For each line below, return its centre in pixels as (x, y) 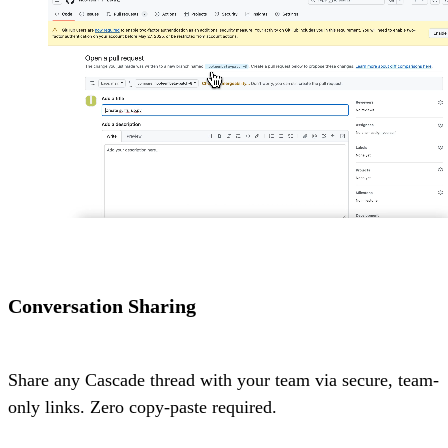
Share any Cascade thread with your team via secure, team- (223, 379)
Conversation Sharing (102, 305)
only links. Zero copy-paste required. (142, 406)
